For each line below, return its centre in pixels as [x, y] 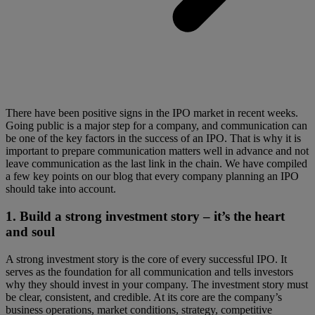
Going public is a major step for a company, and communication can [156, 126]
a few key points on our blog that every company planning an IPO [152, 176]
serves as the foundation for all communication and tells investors [149, 271]
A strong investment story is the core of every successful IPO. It [146, 259]
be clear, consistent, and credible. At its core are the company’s [144, 297]
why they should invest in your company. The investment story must [157, 284]
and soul [30, 231]
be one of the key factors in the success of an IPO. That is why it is [153, 139]
